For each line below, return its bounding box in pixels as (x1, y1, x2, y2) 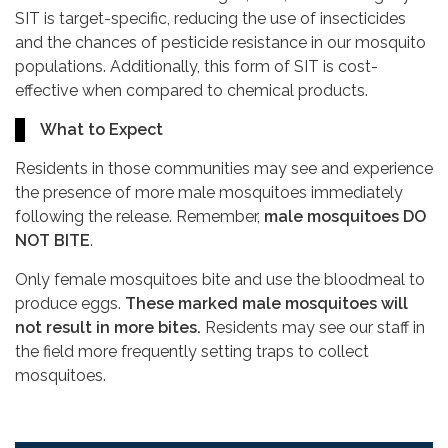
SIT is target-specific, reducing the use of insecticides (15, 9, 406, 29)
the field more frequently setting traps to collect (15, 342, 369, 362)
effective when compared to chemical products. (15, 81, 372, 101)
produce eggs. (15, 294, 125, 314)
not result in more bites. (15, 318, 205, 338)
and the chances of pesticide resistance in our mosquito (15, 33, 426, 53)
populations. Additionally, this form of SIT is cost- (15, 57, 378, 77)
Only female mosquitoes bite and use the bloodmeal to (15, 270, 425, 290)
